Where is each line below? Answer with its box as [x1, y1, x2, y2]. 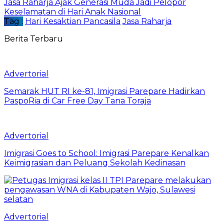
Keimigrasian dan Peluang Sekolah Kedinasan [4, 157, 185, 167]
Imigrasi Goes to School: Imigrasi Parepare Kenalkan [4, 148, 209, 158]
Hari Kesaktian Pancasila [25, 16, 120, 26]
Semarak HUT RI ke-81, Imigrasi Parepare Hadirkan [4, 86, 205, 96]
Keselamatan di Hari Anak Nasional [4, 6, 141, 16]
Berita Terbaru [4, 33, 63, 43]
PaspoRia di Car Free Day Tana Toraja [4, 95, 151, 105]
